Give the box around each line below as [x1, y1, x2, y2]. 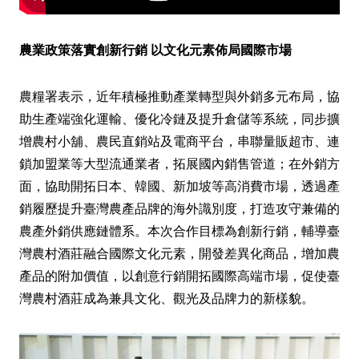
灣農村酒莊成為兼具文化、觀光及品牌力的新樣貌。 [19, 288, 314, 307]
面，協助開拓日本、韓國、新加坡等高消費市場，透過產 [19, 176, 340, 195]
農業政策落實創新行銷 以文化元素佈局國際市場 [19, 40, 292, 58]
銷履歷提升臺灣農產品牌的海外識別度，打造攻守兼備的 [19, 199, 340, 217]
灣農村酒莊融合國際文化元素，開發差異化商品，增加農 [19, 244, 340, 262]
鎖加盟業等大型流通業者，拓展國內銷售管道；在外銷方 [19, 154, 340, 172]
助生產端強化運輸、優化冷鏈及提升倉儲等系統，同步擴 [19, 109, 340, 127]
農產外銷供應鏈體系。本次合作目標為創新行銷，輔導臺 [19, 221, 340, 240]
